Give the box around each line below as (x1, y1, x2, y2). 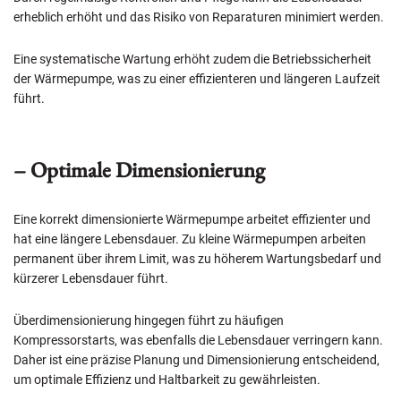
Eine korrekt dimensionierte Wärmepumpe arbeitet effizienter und (13, 212, 371, 227)
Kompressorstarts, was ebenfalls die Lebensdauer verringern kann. (13, 333, 383, 348)
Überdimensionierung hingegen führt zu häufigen (13, 313, 284, 328)
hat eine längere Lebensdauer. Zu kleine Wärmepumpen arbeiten (13, 232, 366, 247)
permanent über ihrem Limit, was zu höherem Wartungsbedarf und (13, 252, 381, 267)
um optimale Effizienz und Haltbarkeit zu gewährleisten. (13, 372, 320, 388)
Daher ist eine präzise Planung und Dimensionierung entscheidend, (13, 353, 380, 368)
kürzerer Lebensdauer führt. (13, 271, 168, 286)
